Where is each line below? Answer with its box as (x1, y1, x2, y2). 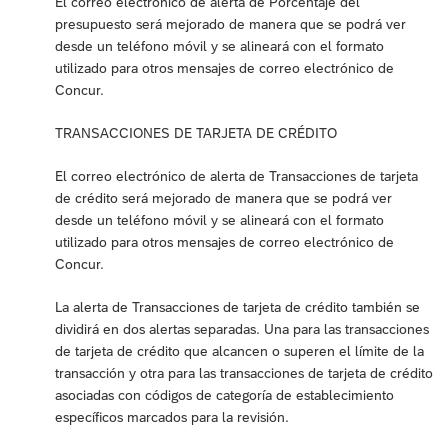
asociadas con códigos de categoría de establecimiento (55, 387, 394, 404)
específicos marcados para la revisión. (55, 409, 289, 426)
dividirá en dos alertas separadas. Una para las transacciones (55, 321, 429, 338)
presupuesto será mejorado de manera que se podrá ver (55, 16, 406, 33)
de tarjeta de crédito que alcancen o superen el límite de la (55, 343, 424, 360)
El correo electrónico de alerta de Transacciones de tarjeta (55, 168, 418, 185)
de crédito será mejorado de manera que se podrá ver (55, 190, 392, 207)
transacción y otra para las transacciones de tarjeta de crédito (55, 365, 433, 382)
